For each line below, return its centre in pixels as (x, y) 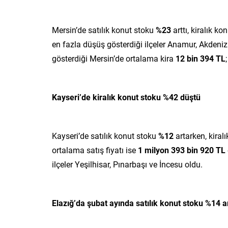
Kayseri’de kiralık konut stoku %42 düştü (126, 97)
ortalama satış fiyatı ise (95, 150)
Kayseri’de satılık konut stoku (105, 135)
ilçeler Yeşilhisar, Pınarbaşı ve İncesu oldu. (127, 164)
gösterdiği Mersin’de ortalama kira (114, 58)
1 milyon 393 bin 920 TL (182, 150)
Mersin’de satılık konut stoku (104, 30)
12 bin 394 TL (201, 58)
